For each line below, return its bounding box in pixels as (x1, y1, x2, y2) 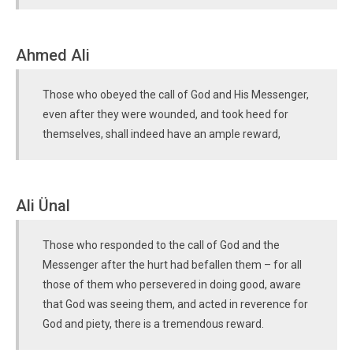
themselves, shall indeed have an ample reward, (43, 128, 281, 140)
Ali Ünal (16, 196, 70, 215)
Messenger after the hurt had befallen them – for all (43, 258, 302, 271)
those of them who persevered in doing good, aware (43, 278, 301, 291)
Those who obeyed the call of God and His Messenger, (43, 88, 309, 101)
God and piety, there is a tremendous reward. (43, 318, 264, 330)
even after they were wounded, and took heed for (43, 108, 288, 121)
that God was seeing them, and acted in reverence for (43, 298, 308, 310)
